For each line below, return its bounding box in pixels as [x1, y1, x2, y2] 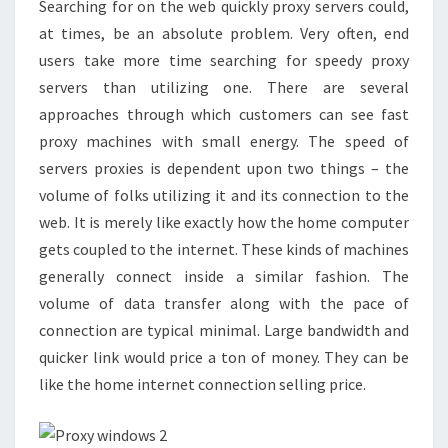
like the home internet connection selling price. [39, 374, 366, 394]
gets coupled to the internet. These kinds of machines [39, 239, 409, 259]
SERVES [223, 11, 287, 31]
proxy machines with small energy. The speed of [39, 131, 409, 151]
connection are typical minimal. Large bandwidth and [39, 320, 409, 340]
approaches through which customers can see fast [39, 104, 409, 124]
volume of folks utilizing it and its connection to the [39, 185, 409, 205]
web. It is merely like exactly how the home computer [39, 212, 409, 232]
